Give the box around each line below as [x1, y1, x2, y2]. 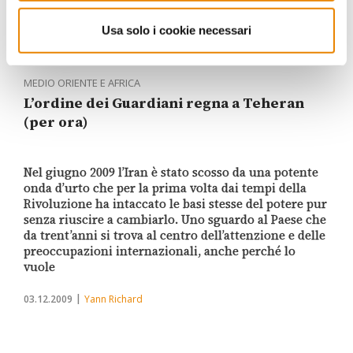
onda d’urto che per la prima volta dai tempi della [24, 180, 307, 197]
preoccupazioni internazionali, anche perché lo [24, 243, 295, 260]
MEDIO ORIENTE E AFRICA [24, 76, 140, 91]
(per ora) [24, 112, 88, 132]
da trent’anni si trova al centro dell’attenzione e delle [24, 227, 325, 244]
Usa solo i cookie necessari [102, 23, 251, 37]
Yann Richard [84, 292, 143, 307]
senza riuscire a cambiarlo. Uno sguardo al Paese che [24, 211, 326, 229]
